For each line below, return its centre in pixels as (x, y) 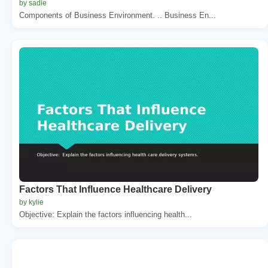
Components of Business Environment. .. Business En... (118, 15)
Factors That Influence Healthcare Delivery (115, 189)
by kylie (31, 202)
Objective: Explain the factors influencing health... (106, 214)
